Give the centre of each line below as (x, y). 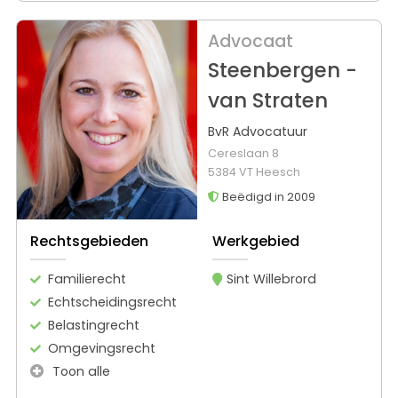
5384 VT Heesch (254, 172)
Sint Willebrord (271, 279)
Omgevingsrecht (102, 348)
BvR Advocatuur (257, 132)
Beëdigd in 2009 (267, 197)
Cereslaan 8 (243, 154)
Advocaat (250, 42)
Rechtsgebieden (89, 241)
